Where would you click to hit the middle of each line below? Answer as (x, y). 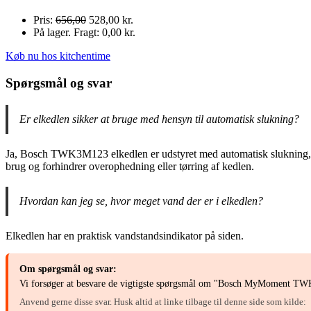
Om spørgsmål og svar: (68, 269)
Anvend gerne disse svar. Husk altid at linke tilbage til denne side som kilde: (163, 301)
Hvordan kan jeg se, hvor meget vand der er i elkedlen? (141, 201)
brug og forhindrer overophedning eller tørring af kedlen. (130, 166)
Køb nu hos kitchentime (58, 56)
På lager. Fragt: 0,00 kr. (84, 33)
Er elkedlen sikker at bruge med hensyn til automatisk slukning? (159, 119)
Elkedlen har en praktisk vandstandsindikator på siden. (125, 235)
